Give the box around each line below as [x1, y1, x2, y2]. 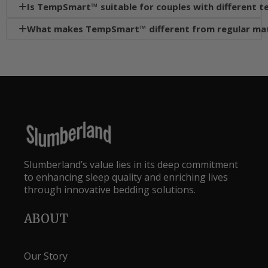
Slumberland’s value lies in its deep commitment [24, 158, 238, 172]
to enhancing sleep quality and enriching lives [24, 170, 228, 184]
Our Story [24, 249, 68, 263]
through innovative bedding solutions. [24, 183, 196, 197]
